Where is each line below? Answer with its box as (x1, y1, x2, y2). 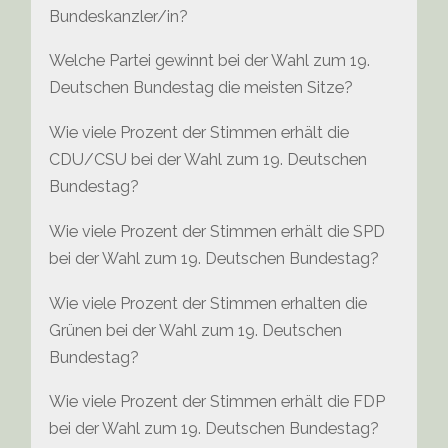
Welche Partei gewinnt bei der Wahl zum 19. (49, 51, 371, 71)
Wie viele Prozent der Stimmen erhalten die (49, 293, 368, 313)
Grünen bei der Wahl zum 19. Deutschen (49, 320, 343, 340)
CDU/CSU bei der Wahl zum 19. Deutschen (49, 150, 368, 170)
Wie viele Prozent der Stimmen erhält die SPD (49, 221, 386, 241)
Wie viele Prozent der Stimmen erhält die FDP (49, 392, 386, 412)
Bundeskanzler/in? (49, 6, 189, 26)
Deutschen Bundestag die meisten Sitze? (49, 78, 354, 98)
